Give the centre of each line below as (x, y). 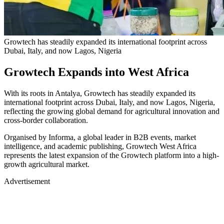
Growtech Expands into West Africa (96, 72)
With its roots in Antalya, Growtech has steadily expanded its (100, 93)
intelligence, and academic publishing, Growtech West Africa (100, 146)
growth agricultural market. (47, 164)
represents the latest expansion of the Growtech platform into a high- (111, 155)
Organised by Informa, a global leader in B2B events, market (100, 137)
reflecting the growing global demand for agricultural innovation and (112, 111)
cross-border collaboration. (46, 120)
